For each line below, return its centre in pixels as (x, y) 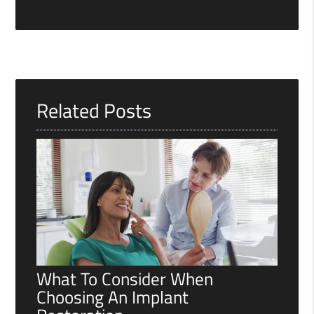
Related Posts (94, 110)
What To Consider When (125, 279)
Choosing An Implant (113, 297)
